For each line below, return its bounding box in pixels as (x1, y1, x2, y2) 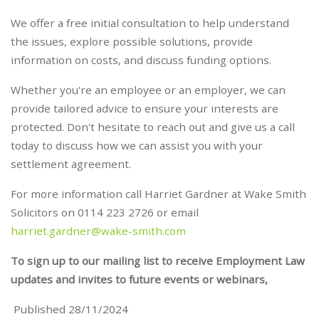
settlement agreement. (11, 157, 131, 172)
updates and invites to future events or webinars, (11, 272, 268, 287)
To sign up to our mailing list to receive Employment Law (11, 253, 305, 268)
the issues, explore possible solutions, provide (11, 34, 253, 49)
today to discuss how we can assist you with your (11, 138, 263, 153)
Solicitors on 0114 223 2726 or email (11, 205, 199, 220)
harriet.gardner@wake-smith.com (11, 224, 186, 239)
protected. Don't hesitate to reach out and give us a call (11, 120, 295, 135)
